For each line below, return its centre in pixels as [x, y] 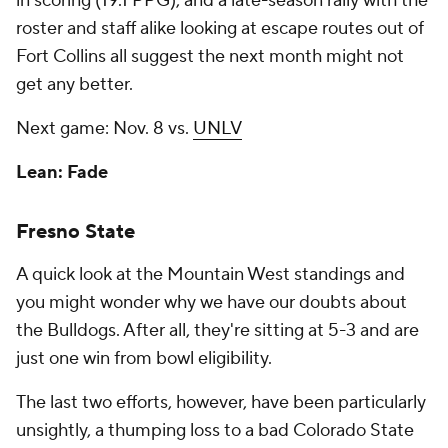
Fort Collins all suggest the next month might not [210, 56]
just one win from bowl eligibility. [148, 358]
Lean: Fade [62, 172]
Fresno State [75, 232]
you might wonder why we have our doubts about [211, 302]
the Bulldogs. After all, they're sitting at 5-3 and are [217, 330]
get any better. [76, 84]
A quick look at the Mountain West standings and [210, 274]
